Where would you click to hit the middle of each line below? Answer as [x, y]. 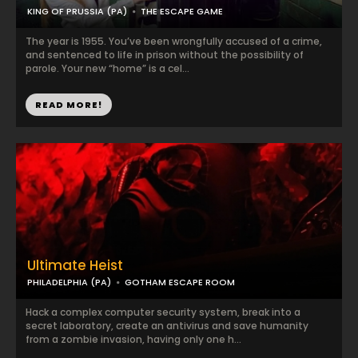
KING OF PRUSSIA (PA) [77, 11]
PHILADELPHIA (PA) [69, 282]
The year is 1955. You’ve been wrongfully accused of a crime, [174, 41]
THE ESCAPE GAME [182, 11]
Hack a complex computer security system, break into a [163, 312]
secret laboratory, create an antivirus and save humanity [167, 326]
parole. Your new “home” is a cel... [107, 68]
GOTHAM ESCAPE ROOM [180, 282]
